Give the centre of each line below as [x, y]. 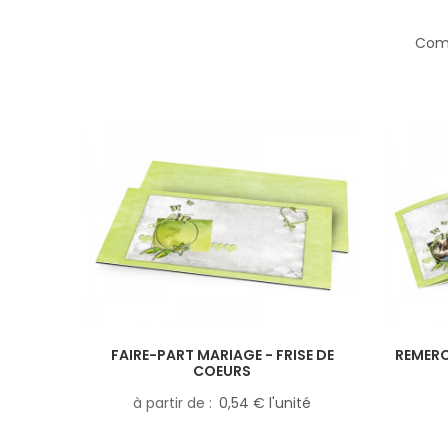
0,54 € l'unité [265, 402]
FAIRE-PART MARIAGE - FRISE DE [222, 354]
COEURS [222, 370]
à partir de [171, 402]
